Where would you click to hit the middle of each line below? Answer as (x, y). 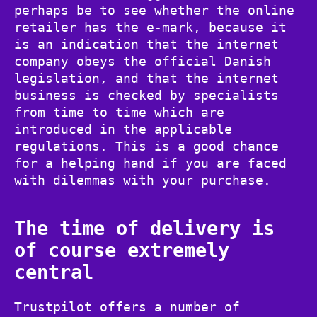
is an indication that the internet (146, 44)
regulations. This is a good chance (146, 146)
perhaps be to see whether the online (154, 10)
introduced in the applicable (123, 129)
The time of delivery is (144, 228)
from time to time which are (119, 112)
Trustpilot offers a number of (127, 307)
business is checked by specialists (146, 95)
